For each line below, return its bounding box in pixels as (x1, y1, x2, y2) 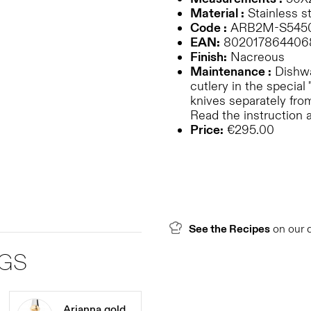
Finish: (190, 49, 227, 65)
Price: (190, 122, 224, 138)
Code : (190, 20, 227, 36)
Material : (190, 6, 244, 22)
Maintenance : (190, 64, 271, 80)
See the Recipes (189, 222, 270, 236)
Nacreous (227, 49, 285, 65)
